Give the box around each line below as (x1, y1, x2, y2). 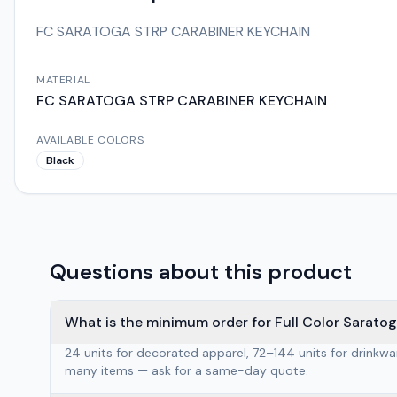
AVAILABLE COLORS (36, 133, 144, 147)
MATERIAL (36, 73, 90, 87)
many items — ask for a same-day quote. (65, 362, 308, 378)
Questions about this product (50, 258, 352, 285)
